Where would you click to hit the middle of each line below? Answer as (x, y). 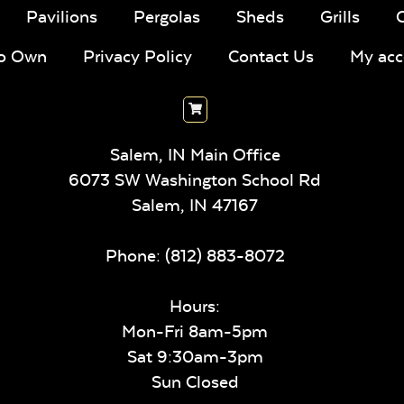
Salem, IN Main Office (195, 154)
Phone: (135, 255)
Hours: (195, 306)
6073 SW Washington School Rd (195, 179)
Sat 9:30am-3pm (195, 356)
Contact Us (271, 56)
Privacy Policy (137, 56)
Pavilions (62, 16)
